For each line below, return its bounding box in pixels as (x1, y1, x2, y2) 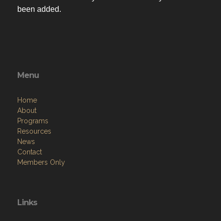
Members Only (17, 160, 65, 169)
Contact (17, 150, 42, 158)
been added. (17, 7, 61, 16)
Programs (17, 119, 48, 127)
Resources (17, 129, 51, 138)
